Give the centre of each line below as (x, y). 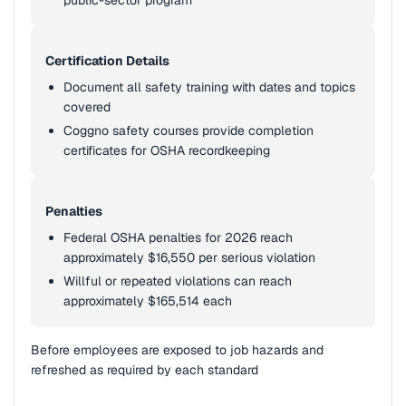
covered (87, 107)
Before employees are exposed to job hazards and (177, 350)
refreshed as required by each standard (145, 370)
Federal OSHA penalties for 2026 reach (178, 237)
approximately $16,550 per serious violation (189, 257)
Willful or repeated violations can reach (178, 281)
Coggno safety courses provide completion (188, 130)
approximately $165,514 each (148, 301)
